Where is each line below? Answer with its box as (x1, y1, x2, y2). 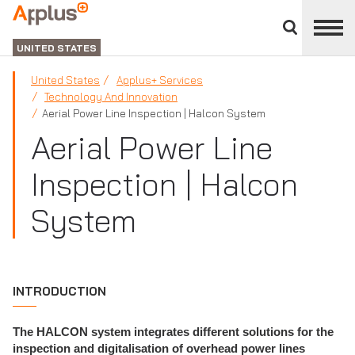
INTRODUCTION (13, 284, 106, 299)
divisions (301, 13, 339, 26)
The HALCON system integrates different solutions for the (13, 325, 334, 338)
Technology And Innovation (44, 90, 177, 103)
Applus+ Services (116, 74, 203, 86)
